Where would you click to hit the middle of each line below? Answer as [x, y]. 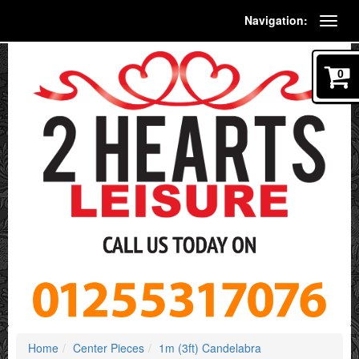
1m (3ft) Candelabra [210, 347]
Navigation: [276, 20]
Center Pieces [109, 347]
